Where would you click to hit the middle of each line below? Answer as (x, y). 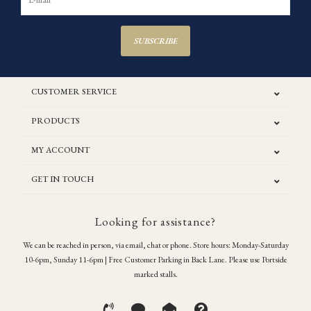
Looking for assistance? (155, 221)
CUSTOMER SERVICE (74, 92)
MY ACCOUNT (60, 150)
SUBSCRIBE (155, 41)
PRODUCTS (56, 121)
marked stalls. (155, 274)
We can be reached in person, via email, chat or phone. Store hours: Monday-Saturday (155, 245)
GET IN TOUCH (62, 179)
